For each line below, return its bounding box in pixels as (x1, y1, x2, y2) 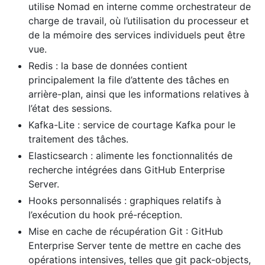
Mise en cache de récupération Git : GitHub (28, 225, 223, 237)
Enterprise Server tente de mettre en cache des (28, 239, 241, 251)
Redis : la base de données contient (28, 59, 188, 72)
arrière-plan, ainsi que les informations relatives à (28, 88, 249, 100)
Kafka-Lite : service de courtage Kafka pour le (28, 118, 235, 131)
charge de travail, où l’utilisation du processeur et (28, 14, 249, 27)
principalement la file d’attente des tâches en (28, 73, 229, 86)
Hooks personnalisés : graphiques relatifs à (28, 194, 221, 206)
